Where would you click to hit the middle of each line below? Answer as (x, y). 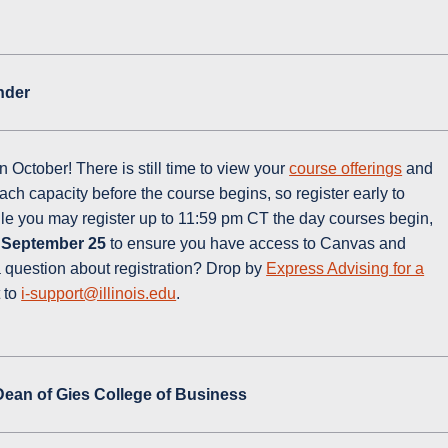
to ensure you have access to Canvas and (256, 244)
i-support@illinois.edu (99, 294)
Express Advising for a (345, 269)
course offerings (346, 169)
